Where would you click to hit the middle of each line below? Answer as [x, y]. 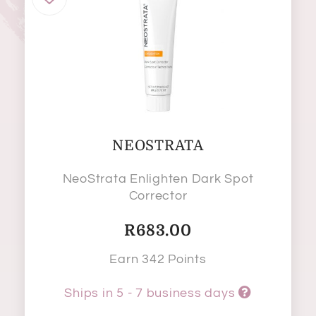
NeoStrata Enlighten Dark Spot [158, 179]
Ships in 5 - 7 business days [151, 293]
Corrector [158, 196]
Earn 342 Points [158, 260]
